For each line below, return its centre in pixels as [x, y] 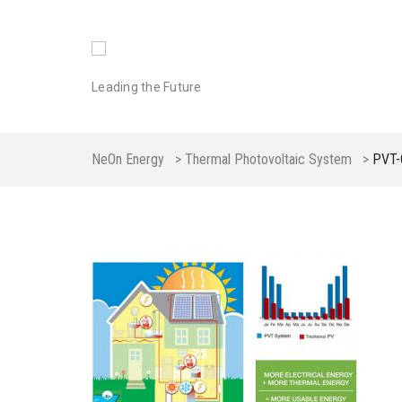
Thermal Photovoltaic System [268, 159]
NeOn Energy [128, 159]
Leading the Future [147, 87]
